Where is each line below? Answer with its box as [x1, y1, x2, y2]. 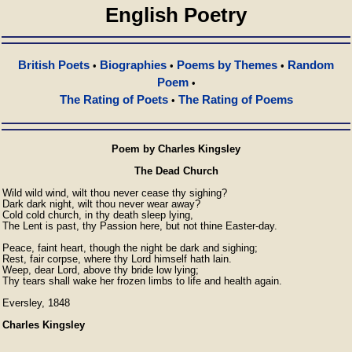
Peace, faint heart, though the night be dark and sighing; [2, 242, 258, 254]
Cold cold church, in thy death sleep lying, [2, 209, 193, 221]
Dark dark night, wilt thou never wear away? [2, 198, 200, 210]
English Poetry [105, 3, 247, 27]
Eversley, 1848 [2, 297, 70, 309]
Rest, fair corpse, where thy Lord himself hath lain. [2, 253, 232, 265]
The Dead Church [134, 165, 218, 177]
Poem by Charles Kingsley [112, 143, 240, 155]
